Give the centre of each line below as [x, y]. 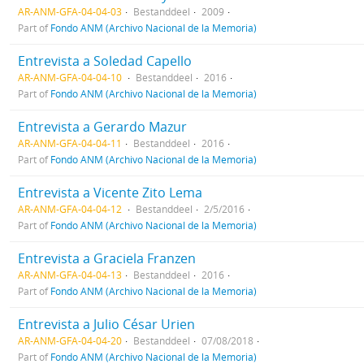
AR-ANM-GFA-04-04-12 [71, 208]
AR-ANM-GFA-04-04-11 [70, 143]
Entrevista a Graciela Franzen [107, 258]
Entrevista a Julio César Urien [106, 324]
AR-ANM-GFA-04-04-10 [71, 77]
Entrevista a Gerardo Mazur [102, 126]
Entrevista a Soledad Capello [105, 61]
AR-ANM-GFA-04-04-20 [70, 340]
